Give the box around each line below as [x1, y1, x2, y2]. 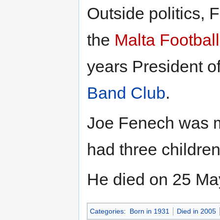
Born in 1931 [129, 207, 169, 216]
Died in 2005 [176, 207, 216, 216]
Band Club [87, 83, 165, 103]
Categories [90, 207, 124, 216]
